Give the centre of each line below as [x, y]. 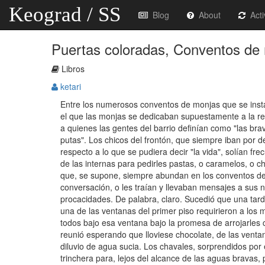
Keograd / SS [65, 14]
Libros [72, 69]
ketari [70, 86]
